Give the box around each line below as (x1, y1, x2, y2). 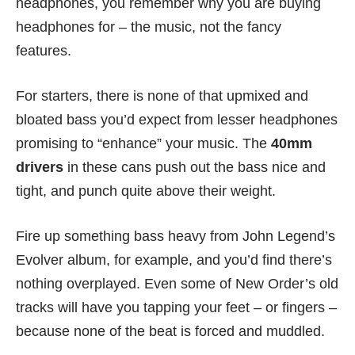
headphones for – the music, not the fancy (16, 19, 281, 36)
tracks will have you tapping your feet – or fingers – (16, 300, 337, 316)
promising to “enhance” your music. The (16, 136, 271, 152)
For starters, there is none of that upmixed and (16, 88, 308, 105)
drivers (16, 159, 63, 176)
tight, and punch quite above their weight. (16, 183, 276, 200)
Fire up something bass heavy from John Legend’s (16, 228, 335, 245)
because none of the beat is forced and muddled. (16, 323, 325, 340)
